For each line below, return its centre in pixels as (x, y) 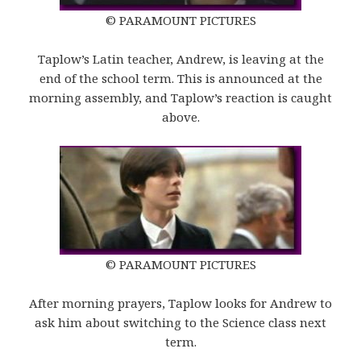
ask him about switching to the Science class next (180, 323)
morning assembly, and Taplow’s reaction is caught (180, 98)
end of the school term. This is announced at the (180, 79)
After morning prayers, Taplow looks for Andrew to (180, 303)
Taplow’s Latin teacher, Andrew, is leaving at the (180, 59)
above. (180, 117)
